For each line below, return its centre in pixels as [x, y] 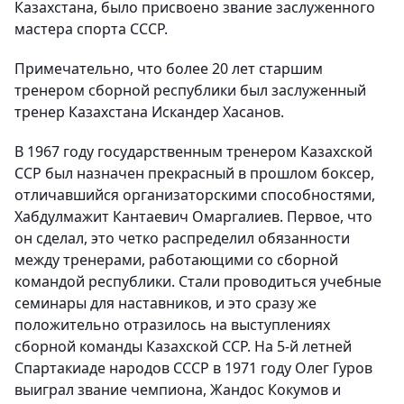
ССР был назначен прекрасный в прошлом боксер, [194, 174]
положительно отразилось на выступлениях [172, 325]
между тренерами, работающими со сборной [176, 260]
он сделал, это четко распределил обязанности [182, 239]
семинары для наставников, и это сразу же [165, 303]
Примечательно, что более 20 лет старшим [169, 69]
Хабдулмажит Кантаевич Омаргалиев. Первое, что [193, 217]
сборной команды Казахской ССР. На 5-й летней [183, 347]
